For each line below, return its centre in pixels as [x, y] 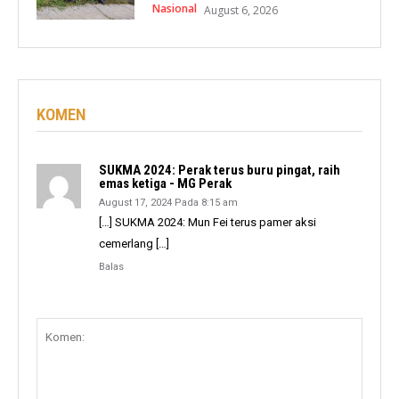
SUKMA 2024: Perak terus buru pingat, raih [220, 170]
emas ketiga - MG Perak [165, 183]
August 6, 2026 [240, 11]
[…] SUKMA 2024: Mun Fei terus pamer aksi [208, 222]
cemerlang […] [134, 243]
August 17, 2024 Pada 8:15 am [168, 202]
